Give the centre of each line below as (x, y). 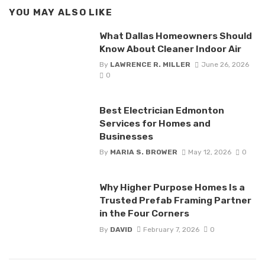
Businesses (126, 136)
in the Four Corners (144, 214)
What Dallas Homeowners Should (175, 35)
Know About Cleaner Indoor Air (170, 49)
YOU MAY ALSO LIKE (61, 13)
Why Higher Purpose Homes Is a (172, 188)
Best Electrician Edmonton (161, 110)
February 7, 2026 (171, 229)
